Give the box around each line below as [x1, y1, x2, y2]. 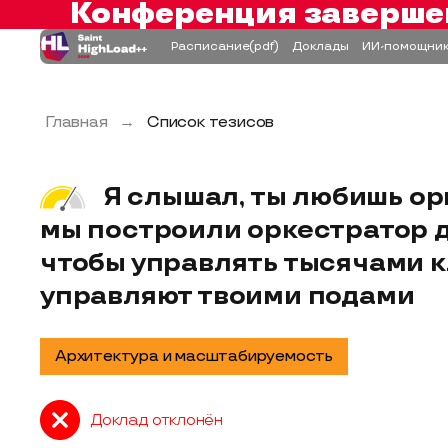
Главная [45, 113, 108, 132]
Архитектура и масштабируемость [55, 347, 333, 366]
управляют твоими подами [40, 281, 415, 312]
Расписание [170, 38, 250, 54]
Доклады [291, 38, 349, 54]
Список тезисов [147, 113, 275, 132]
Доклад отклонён [90, 410, 223, 430]
